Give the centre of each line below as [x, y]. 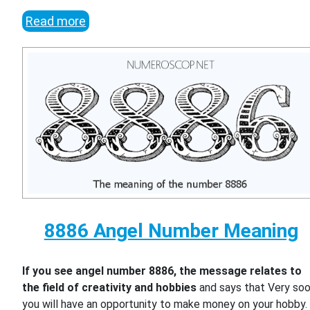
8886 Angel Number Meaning [171, 231]
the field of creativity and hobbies [110, 288]
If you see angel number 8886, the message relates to [162, 271]
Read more [56, 21]
